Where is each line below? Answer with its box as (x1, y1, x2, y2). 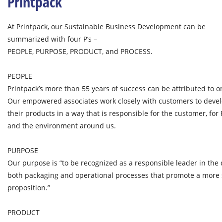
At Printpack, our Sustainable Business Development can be (7, 22, 206, 31)
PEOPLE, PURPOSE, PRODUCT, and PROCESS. (7, 47, 153, 56)
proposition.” (7, 183, 50, 192)
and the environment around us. (7, 121, 116, 130)
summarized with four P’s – (7, 34, 97, 44)
